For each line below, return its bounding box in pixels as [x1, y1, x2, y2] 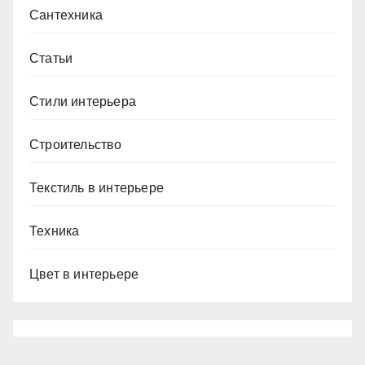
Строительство [29, 138, 122, 152]
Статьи [29, 51, 73, 66]
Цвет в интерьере [29, 267, 139, 282]
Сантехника [29, 8, 103, 23]
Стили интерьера [29, 95, 136, 109]
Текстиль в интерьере [29, 181, 164, 196]
